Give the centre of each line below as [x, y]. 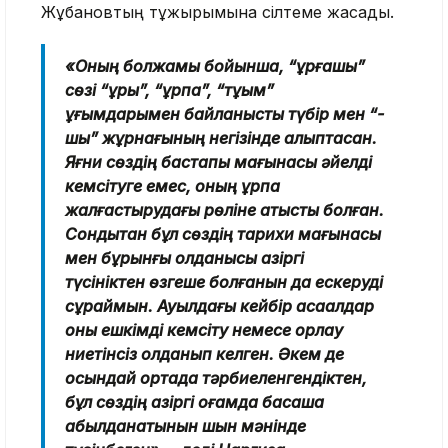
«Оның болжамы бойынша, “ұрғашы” [215, 66]
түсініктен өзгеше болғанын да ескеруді [224, 282]
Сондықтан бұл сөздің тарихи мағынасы [223, 234]
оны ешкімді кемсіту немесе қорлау [204, 330]
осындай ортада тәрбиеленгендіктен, [216, 378]
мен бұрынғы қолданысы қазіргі [184, 258]
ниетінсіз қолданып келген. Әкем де [204, 354]
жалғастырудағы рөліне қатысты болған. [224, 210]
